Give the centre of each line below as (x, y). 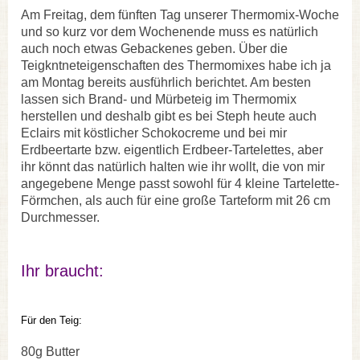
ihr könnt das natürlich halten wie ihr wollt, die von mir (173, 166)
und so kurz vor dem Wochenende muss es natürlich (170, 31)
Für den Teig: (51, 320)
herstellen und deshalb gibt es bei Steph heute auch (169, 116)
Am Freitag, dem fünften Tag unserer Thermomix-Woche (180, 14)
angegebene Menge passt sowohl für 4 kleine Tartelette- (180, 183)
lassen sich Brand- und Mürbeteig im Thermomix (159, 99)
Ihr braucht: (62, 270)
